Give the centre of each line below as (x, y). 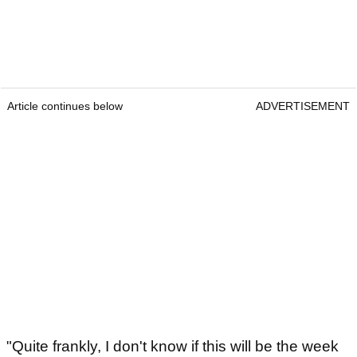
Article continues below (65, 106)
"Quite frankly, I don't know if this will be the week (173, 347)
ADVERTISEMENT (303, 106)
